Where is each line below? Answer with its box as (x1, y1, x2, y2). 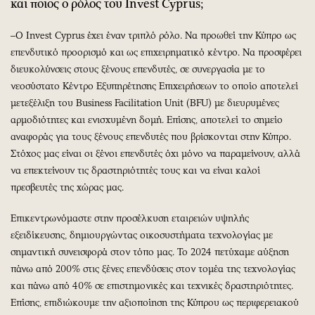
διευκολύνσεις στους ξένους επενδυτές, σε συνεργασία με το (11, 63, 265, 75)
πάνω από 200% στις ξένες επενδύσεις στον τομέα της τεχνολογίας (11, 262, 295, 275)
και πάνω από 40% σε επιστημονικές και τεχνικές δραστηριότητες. (11, 279, 293, 292)
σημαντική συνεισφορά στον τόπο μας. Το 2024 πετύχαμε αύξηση (11, 245, 289, 258)
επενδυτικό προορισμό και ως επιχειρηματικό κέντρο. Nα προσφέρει (11, 46, 302, 58)
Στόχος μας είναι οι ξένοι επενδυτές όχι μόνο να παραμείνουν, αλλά (11, 147, 300, 160)
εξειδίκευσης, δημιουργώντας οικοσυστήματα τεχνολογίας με (11, 229, 273, 241)
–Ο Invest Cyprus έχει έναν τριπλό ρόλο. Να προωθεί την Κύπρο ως (11, 29, 296, 41)
